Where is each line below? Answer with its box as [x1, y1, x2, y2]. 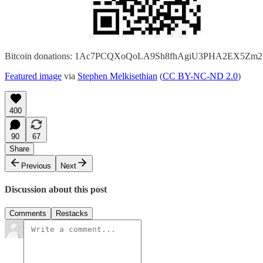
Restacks [56, 209, 88, 218]
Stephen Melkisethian [77, 70, 157, 81]
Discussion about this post [5, 184, 107, 195]
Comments [9, 209, 46, 218]
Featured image [5, 70, 62, 81]
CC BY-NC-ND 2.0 [163, 70, 238, 81]
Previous [21, 161, 51, 170]
